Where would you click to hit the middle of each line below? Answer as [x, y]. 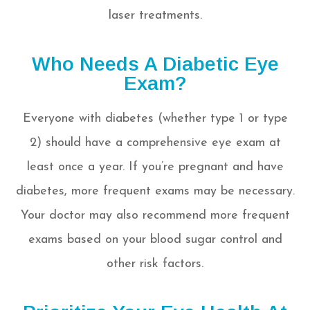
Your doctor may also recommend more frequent [155, 216]
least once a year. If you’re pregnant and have [155, 167]
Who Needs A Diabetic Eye [155, 64]
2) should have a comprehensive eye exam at [155, 143]
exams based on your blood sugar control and [155, 240]
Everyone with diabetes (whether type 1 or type [155, 119]
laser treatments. [155, 16]
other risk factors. [155, 264]
